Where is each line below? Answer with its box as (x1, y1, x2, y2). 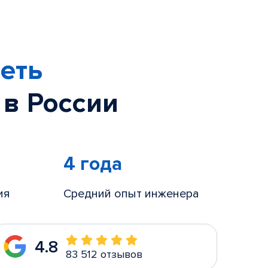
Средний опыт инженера (63, 187, 199, 201)
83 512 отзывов (65, 248, 142, 261)
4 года (63, 153, 122, 176)
